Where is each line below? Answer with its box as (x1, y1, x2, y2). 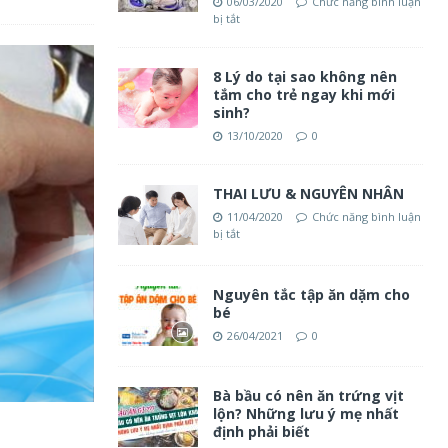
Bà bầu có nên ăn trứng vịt (212, 386, 404, 405)
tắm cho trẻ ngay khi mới (212, 85, 395, 104)
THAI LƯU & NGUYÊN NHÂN (212, 184, 404, 203)
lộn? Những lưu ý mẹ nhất (212, 404, 399, 423)
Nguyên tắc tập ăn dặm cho (212, 285, 410, 304)
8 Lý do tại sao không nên (212, 67, 397, 86)
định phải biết (212, 422, 310, 441)
